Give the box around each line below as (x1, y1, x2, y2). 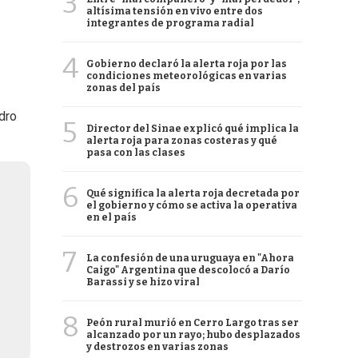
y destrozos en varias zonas (86, 341, 229, 352)
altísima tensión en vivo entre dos (86, 6, 263, 17)
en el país (86, 212, 137, 223)
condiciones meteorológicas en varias (86, 70, 287, 82)
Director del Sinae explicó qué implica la (86, 123, 299, 134)
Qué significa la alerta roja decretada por (86, 188, 300, 199)
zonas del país (86, 82, 161, 93)
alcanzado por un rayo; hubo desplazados (86, 329, 300, 340)
